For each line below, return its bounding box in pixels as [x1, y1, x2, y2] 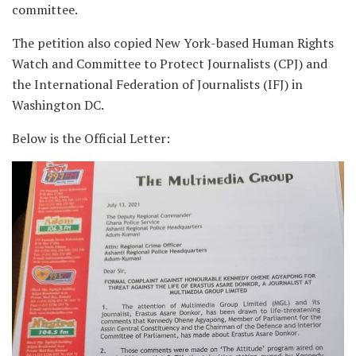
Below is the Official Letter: [12, 130, 170, 148]
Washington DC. [12, 96, 104, 114]
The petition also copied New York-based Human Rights [12, 34, 334, 52]
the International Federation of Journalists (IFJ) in [12, 75, 303, 94]
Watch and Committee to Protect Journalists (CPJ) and [12, 55, 327, 73]
